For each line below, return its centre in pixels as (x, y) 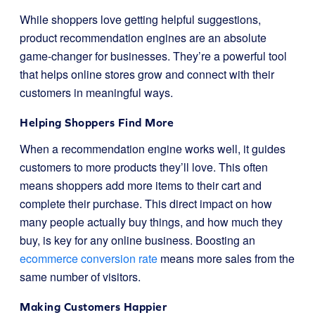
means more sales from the (226, 258)
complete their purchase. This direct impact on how (146, 204)
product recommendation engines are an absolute (143, 38)
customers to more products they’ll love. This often (144, 167)
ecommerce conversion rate (89, 258)
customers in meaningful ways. (96, 92)
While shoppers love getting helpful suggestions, (140, 19)
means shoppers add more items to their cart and (141, 185)
